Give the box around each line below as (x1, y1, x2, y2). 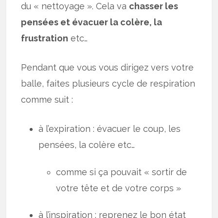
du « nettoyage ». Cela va (21, 1, 129, 12)
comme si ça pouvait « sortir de (56, 166, 187, 177)
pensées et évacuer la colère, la (21, 17, 163, 28)
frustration (21, 33, 69, 44)
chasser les (129, 1, 179, 12)
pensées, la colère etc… (38, 140, 135, 150)
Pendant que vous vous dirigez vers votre (21, 62, 194, 73)
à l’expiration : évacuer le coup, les (38, 124, 181, 134)
